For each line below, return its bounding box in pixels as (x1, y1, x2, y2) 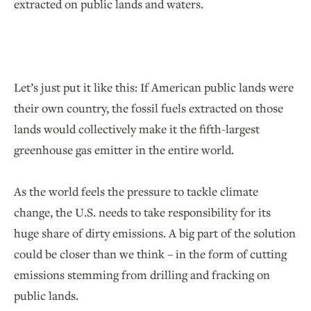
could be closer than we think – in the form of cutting (14, 246, 287, 262)
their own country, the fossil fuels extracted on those (14, 100, 283, 117)
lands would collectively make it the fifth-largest (14, 121, 260, 137)
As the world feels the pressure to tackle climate (14, 183, 258, 200)
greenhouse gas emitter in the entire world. (14, 142, 234, 158)
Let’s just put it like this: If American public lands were (14, 79, 294, 96)
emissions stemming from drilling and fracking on (14, 267, 270, 283)
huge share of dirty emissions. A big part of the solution (14, 225, 296, 242)
